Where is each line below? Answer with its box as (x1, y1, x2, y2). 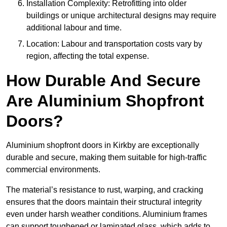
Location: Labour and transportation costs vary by (26, 40, 202, 49)
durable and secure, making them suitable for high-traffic (6, 153, 207, 162)
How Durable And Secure (6, 71, 201, 90)
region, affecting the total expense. (26, 52, 149, 61)
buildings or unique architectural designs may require (26, 11, 216, 20)
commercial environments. (6, 165, 102, 174)
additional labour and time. (26, 23, 122, 32)
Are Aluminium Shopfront (6, 92, 204, 110)
